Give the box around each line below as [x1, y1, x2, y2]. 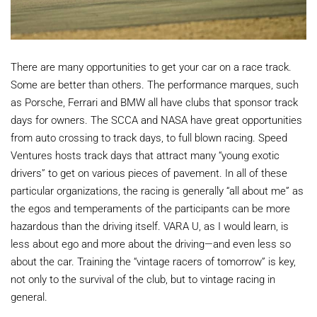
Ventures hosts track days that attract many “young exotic [11, 147, 279, 162]
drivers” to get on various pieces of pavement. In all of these [11, 165, 287, 180]
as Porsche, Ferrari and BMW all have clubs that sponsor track [11, 94, 298, 109]
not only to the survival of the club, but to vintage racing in [11, 271, 275, 286]
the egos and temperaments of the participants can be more [11, 200, 290, 215]
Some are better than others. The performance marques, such [11, 76, 299, 91]
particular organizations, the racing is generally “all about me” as [11, 183, 304, 197]
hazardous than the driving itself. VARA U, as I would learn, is [11, 218, 289, 233]
